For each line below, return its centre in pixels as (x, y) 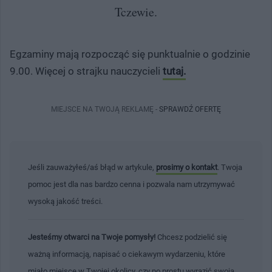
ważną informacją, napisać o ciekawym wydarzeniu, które (127, 254)
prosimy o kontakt (187, 167)
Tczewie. (136, 12)
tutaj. (174, 71)
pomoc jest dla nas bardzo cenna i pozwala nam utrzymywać (131, 184)
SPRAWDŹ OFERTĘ (190, 109)
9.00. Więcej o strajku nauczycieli (86, 71)
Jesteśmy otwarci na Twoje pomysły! (92, 237)
